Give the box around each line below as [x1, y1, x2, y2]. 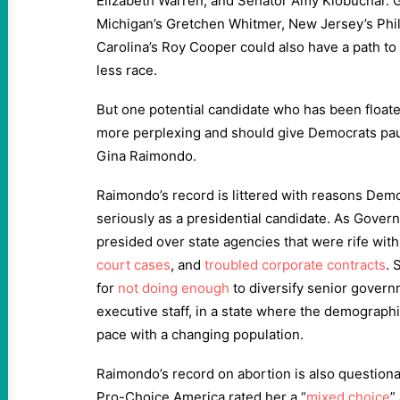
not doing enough [118, 279, 229, 296]
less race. [96, 62, 161, 79]
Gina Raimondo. [96, 147, 207, 164]
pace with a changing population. [96, 326, 304, 343]
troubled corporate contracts [204, 256, 386, 273]
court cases [96, 256, 171, 273]
